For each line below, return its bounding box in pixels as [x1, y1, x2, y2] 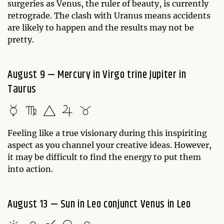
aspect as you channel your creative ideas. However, [7, 139, 211, 150]
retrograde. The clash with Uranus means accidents [7, 10, 210, 20]
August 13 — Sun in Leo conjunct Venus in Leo [7, 195, 191, 213]
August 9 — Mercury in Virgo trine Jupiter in [7, 66, 186, 83]
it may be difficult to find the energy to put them [7, 151, 201, 162]
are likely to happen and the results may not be [7, 22, 194, 32]
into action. [7, 163, 55, 174]
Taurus [7, 80, 36, 98]
